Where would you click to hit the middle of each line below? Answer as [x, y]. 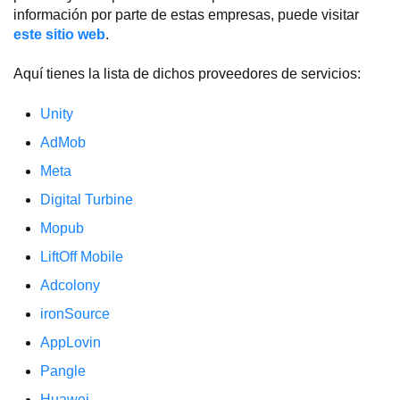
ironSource [75, 313]
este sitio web [59, 34]
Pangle [63, 371]
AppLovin [71, 342]
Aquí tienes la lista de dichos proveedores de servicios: [187, 74]
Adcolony [70, 285]
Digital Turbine [87, 199]
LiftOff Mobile [82, 256]
